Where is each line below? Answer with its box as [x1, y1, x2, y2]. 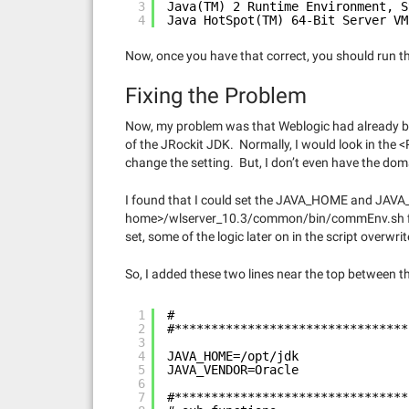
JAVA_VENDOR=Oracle [167, 362, 299, 377]
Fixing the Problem [125, 83, 307, 109]
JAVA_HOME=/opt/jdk [167, 349, 299, 363]
